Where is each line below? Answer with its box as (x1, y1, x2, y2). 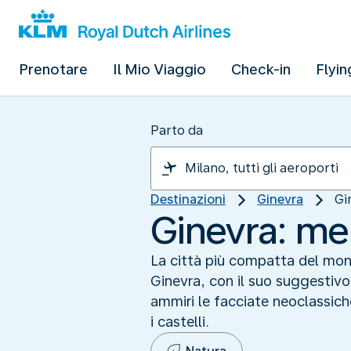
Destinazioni (150, 192, 226, 207)
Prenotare (19, 61, 88, 78)
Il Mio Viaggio (113, 61, 206, 78)
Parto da (150, 123, 203, 138)
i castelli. (150, 313, 209, 330)
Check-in (231, 61, 291, 78)
